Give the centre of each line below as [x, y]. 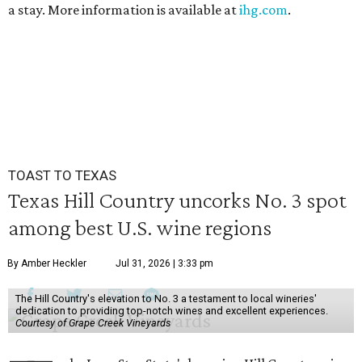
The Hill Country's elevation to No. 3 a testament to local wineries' [166, 299]
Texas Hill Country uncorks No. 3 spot [177, 200]
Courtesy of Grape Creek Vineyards [93, 323]
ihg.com [263, 10]
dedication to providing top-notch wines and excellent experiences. [171, 311]
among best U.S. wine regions [140, 227]
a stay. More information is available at [124, 10]
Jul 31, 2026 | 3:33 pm [164, 264]
